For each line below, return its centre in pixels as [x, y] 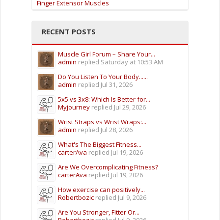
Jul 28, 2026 [117, 129]
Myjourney [74, 107]
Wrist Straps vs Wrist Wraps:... [102, 122]
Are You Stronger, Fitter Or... [99, 212]
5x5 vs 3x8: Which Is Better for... [104, 99]
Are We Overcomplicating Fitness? [108, 167]
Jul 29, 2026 [130, 107]
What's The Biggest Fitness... [100, 144]
